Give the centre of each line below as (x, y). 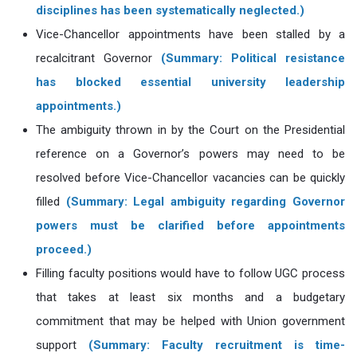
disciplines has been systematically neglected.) (170, 10)
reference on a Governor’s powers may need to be (190, 154)
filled (51, 202)
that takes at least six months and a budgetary (190, 297)
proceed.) (64, 249)
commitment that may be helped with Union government (190, 321)
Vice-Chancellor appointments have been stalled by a (190, 34)
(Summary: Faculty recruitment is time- (217, 345)
